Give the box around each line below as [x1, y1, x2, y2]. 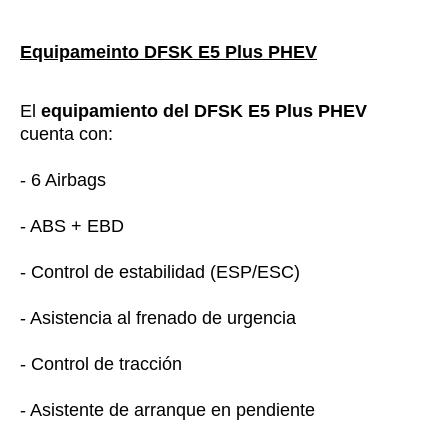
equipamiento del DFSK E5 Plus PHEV [41, 100, 367, 121]
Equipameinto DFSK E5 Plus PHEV [20, 41, 317, 62]
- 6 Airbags [20, 169, 106, 190]
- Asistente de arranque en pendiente [20, 399, 315, 420]
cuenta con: [20, 123, 113, 144]
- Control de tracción [20, 353, 182, 374]
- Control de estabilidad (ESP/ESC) [20, 261, 300, 282]
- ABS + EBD [20, 215, 124, 236]
